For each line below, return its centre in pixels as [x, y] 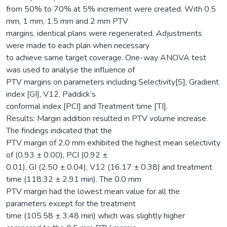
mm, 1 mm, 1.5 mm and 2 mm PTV [67, 21]
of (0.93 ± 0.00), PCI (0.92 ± [57, 155]
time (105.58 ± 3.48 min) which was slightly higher [96, 216]
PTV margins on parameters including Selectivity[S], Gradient [112, 82]
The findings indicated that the [59, 130]
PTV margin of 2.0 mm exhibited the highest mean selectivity [113, 143]
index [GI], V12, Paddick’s [51, 94]
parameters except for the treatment [71, 203]
